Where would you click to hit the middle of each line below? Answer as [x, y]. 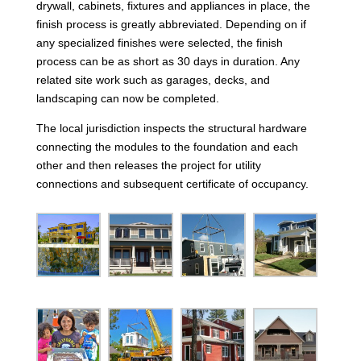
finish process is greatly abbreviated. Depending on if [171, 24]
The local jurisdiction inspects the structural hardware [171, 128]
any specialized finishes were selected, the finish [159, 42]
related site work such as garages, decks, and [153, 79]
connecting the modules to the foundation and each [167, 146]
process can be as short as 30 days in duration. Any [168, 61]
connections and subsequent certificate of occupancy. [172, 183]
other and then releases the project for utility [148, 165]
